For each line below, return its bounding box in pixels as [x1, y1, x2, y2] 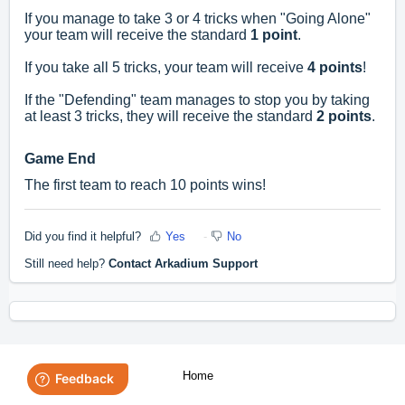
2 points [316, 108, 372, 125]
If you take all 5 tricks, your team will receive [24, 60, 307, 76]
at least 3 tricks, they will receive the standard [24, 108, 316, 125]
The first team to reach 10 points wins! [24, 177, 266, 193]
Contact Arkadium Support [108, 257, 258, 271]
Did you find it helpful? [24, 230, 141, 244]
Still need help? [24, 257, 108, 271]
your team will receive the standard [24, 27, 250, 43]
